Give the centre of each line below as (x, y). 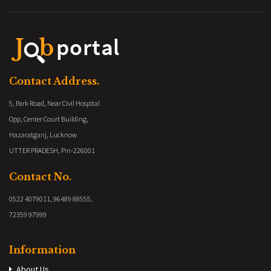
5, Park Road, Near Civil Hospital (54, 103)
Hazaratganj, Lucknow (43, 135)
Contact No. (40, 177)
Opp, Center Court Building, (49, 119)
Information (42, 250)
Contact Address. (54, 81)
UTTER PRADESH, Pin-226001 (52, 151)
